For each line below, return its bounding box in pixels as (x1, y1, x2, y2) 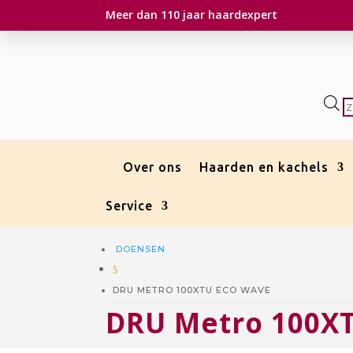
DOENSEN (113, 243, 166, 255)
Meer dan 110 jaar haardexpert (106, 7, 278, 22)
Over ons (123, 159, 183, 174)
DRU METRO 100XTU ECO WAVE (113, 284, 272, 295)
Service (106, 198, 154, 213)
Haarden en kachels (199, 159, 329, 174)
